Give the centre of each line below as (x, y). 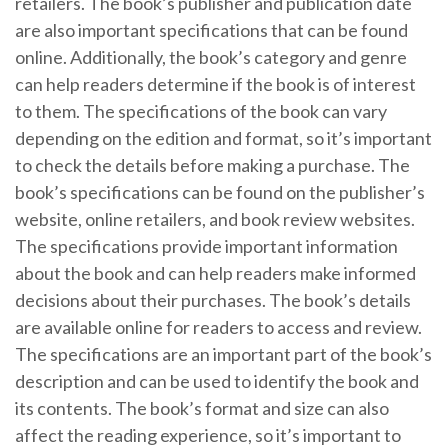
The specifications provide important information (206, 246)
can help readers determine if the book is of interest (215, 84)
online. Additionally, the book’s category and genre (211, 57)
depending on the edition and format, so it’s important (223, 138)
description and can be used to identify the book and (217, 381)
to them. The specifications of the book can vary (201, 111)
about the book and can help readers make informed (215, 273)
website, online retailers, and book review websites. (215, 219)
